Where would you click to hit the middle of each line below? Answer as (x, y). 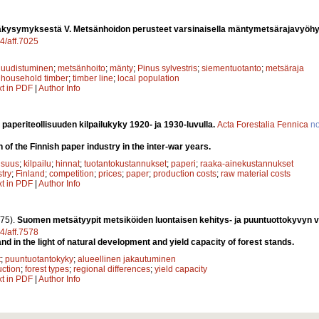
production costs (185, 174)
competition (72, 174)
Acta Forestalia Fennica (263, 125)
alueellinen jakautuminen (127, 260)
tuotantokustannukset (125, 164)
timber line (93, 79)
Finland (30, 174)
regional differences (112, 270)
